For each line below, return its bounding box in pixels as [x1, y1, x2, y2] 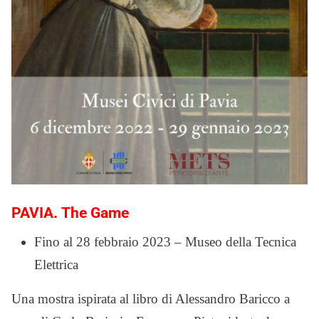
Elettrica [34, 256, 78, 272]
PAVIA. [11, 204, 61, 221]
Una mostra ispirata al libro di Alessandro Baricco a [11, 291, 290, 306]
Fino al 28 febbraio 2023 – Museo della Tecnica [34, 234, 296, 249]
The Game [61, 204, 129, 221]
